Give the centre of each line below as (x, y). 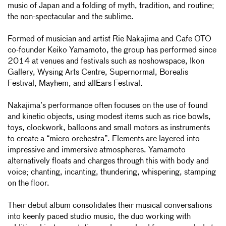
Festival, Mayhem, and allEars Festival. (76, 83)
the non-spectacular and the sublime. (72, 17)
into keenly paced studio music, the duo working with (99, 217)
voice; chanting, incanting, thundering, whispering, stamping (112, 172)
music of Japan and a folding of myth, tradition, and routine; (111, 6)
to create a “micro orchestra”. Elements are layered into (104, 139)
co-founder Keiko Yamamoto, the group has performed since (112, 50)
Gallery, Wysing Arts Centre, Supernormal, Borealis (98, 72)
